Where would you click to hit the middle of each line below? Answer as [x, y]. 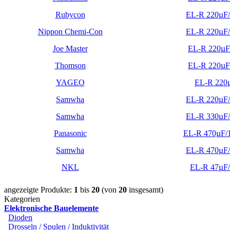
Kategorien [22, 199]
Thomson [70, 65]
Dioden [20, 217]
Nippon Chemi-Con [70, 31]
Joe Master [70, 48]
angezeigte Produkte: [39, 189]
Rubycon [70, 14]
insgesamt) [145, 189]
